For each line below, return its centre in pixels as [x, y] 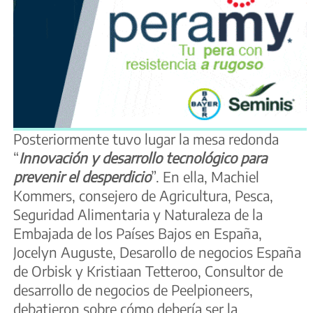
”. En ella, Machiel [205, 176]
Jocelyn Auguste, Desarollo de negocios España [157, 252]
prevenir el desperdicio [82, 176]
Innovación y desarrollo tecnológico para [143, 157]
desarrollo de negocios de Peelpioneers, [133, 289]
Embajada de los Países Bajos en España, [138, 233]
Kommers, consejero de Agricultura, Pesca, [143, 195]
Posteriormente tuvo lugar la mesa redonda [146, 138]
